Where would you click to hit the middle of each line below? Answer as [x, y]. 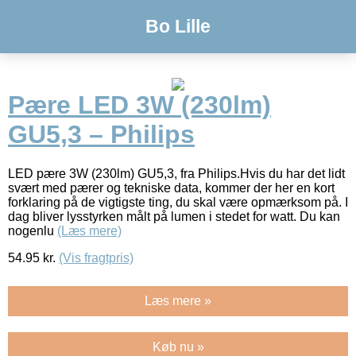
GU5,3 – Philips [101, 135]
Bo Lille [178, 26]
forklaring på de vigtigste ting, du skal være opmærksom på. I [178, 202]
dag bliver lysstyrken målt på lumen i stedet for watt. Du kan [174, 216]
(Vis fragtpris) [96, 257]
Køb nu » [178, 346]
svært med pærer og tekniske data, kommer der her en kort [171, 188]
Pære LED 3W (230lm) [139, 105]
